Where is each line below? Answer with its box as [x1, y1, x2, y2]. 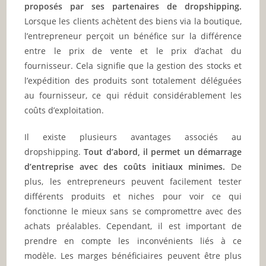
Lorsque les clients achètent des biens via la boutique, [24, 15, 242, 27]
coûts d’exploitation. [24, 104, 104, 116]
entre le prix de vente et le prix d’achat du [24, 45, 242, 56]
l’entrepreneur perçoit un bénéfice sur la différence [24, 30, 242, 42]
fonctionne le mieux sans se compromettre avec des [24, 205, 242, 217]
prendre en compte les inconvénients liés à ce [24, 235, 242, 246]
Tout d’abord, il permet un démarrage [84, 145, 242, 157]
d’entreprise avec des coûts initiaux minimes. [24, 160, 226, 172]
